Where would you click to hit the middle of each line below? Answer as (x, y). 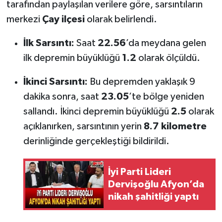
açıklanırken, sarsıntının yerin (83, 127)
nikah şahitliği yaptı (153, 196)
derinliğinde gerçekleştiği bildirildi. (96, 141)
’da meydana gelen (166, 43)
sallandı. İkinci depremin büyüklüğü (97, 112)
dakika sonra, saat (62, 97)
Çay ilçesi (63, 20)
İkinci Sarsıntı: (55, 82)
